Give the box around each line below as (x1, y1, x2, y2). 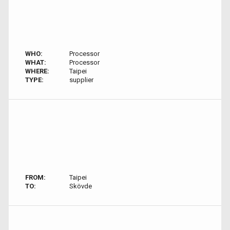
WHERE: (25, 67, 49, 75)
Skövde (69, 182, 92, 190)
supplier (69, 76, 93, 84)
